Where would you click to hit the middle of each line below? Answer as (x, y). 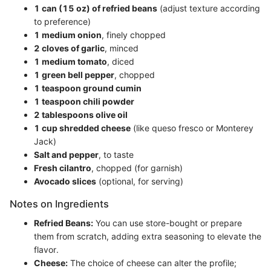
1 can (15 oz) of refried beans (96, 8)
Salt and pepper (66, 155)
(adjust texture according (209, 8)
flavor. (46, 250)
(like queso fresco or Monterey (192, 128)
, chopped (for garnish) (137, 168)
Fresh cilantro (63, 168)
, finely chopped (134, 35)
